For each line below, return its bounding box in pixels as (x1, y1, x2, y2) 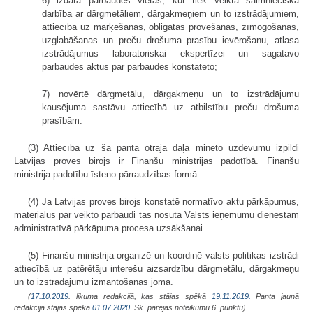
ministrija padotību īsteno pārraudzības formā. (14, 168, 200, 180)
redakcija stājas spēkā (14, 303, 92, 312)
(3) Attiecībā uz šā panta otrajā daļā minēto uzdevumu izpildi (28, 142, 299, 153)
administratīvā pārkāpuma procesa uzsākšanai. (14, 222, 205, 233)
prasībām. (42, 115, 82, 126)
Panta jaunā (250, 291, 299, 300)
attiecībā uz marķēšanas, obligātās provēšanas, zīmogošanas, (42, 21, 299, 32)
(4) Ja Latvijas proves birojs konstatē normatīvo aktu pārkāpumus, (28, 196, 299, 207)
